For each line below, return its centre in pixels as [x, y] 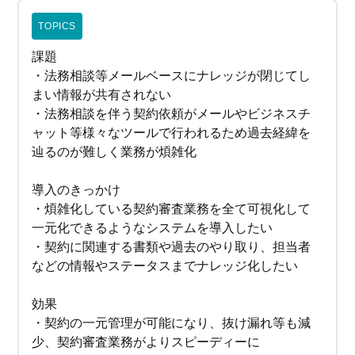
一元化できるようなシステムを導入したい [153, 228]
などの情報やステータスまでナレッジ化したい [165, 266]
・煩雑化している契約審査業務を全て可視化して [172, 209]
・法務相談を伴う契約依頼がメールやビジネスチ [172, 114]
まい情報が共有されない [102, 95]
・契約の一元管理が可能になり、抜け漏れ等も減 [172, 323]
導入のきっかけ [76, 190]
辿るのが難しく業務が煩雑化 [115, 152]
